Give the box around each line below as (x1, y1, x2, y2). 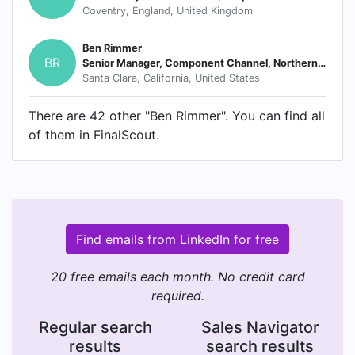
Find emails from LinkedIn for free (76, 231, 279, 247)
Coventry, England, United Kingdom (82, 4, 253, 17)
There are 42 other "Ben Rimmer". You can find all (29, 108, 325, 124)
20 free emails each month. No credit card (50, 269, 305, 284)
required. (151, 288, 204, 303)
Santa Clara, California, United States (82, 71, 260, 84)
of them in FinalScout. (29, 127, 159, 143)
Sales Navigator (200, 318, 319, 337)
